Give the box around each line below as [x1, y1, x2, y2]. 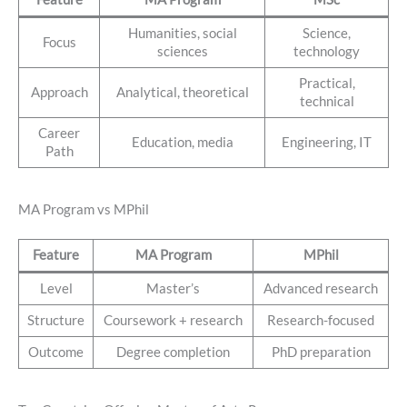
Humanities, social [127, 25, 237, 41]
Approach [30, 84, 88, 100]
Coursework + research [104, 312, 243, 328]
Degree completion [116, 343, 230, 360]
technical [299, 93, 354, 109]
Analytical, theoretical [115, 84, 249, 100]
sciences [156, 43, 208, 59]
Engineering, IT [282, 134, 372, 150]
